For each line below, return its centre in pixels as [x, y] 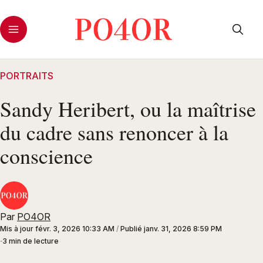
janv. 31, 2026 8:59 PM [183, 229]
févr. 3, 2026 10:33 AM [75, 229]
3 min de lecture [31, 241]
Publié [132, 229]
